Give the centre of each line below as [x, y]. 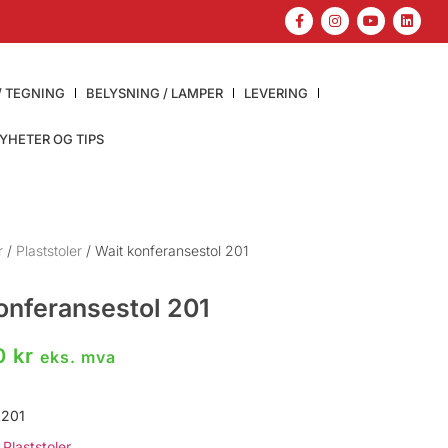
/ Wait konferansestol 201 [166, 250]
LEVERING [275, 92]
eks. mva [78, 356]
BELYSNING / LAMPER [154, 92]
